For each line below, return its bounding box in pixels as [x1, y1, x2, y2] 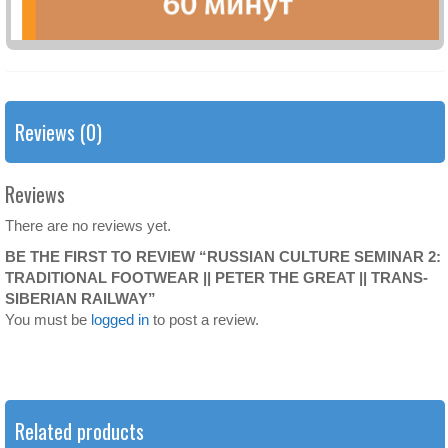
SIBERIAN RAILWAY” [5, 290, 156, 308]
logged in [91, 311, 149, 329]
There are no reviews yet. [5, 217, 171, 235]
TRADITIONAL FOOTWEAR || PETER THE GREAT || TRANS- [5, 269, 428, 287]
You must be [5, 311, 91, 329]
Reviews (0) [15, 117, 102, 148]
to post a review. [149, 311, 259, 329]
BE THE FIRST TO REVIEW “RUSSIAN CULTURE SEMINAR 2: [5, 248, 441, 266]
